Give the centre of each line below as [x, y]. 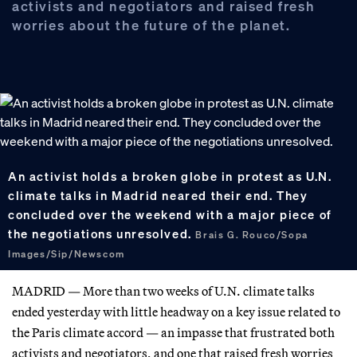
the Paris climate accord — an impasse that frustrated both [173, 332]
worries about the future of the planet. [151, 25]
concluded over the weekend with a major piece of [170, 214]
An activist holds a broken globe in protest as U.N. [170, 176]
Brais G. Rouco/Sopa [252, 234]
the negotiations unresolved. [102, 233]
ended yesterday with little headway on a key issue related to [176, 311]
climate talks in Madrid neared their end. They [158, 195]
